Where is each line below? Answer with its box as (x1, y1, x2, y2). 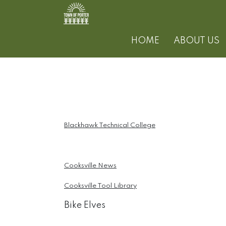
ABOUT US (174, 36, 220, 46)
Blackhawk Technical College (64, 122, 155, 129)
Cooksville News (64, 162, 117, 169)
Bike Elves (64, 201, 105, 210)
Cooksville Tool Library (64, 183, 137, 190)
